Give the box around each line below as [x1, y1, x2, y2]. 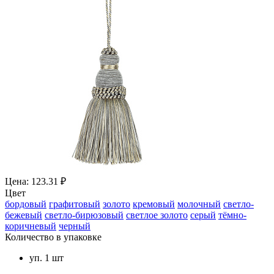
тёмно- [218, 209, 246, 220]
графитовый [49, 198, 100, 209]
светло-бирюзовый [45, 209, 124, 220]
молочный [177, 198, 221, 209]
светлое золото [126, 209, 188, 220]
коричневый [5, 220, 56, 231]
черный [59, 220, 91, 231]
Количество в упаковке [5, 231, 102, 242]
